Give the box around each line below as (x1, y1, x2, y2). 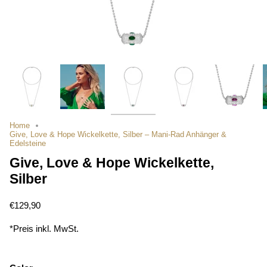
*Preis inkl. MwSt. (10, 223, 79, 234)
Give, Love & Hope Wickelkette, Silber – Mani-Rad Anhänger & (10, 130, 226, 139)
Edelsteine (10, 139, 46, 148)
